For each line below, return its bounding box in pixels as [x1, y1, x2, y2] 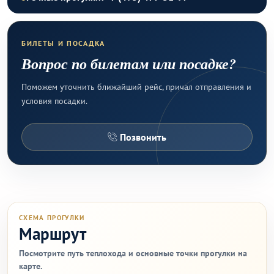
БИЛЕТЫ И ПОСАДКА [21, 39, 105, 48]
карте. [19, 261, 42, 272]
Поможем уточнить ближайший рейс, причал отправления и [21, 81, 251, 92]
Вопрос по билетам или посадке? [21, 53, 236, 74]
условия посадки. [21, 95, 87, 106]
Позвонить [119, 130, 166, 143]
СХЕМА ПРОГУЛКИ [19, 213, 85, 222]
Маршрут [19, 223, 86, 244]
